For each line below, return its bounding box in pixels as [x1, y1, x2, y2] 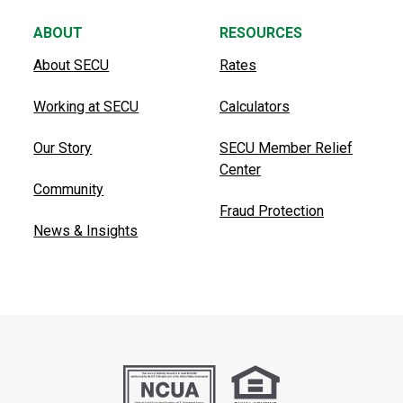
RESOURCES [219, 23, 302, 41]
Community [33, 181, 104, 199]
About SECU [33, 57, 110, 75]
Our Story [33, 139, 93, 157]
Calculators [219, 98, 290, 116]
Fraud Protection [219, 202, 324, 220]
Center [219, 161, 261, 179]
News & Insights [33, 222, 139, 240]
